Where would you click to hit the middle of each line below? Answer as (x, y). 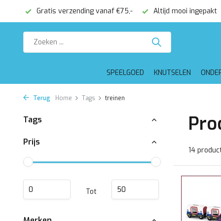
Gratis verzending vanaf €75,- (84, 11)
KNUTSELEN (172, 73)
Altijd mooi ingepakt (184, 11)
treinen (115, 98)
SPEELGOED (125, 73)
